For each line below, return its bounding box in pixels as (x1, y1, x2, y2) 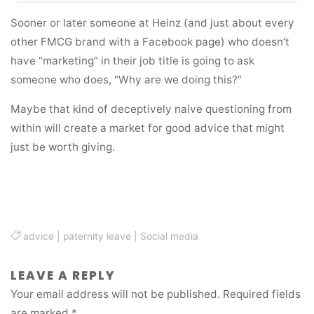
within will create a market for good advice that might (11, 121, 285, 135)
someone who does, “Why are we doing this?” (11, 72, 243, 86)
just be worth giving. (11, 140, 116, 154)
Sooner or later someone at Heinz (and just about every (11, 15, 295, 29)
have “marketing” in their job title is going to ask (11, 53, 255, 67)
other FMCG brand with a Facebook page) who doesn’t (11, 34, 290, 48)
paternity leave (63, 230, 132, 242)
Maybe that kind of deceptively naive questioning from (11, 102, 292, 116)
